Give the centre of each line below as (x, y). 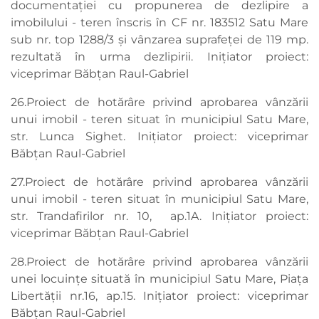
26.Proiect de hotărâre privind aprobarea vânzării (159, 102)
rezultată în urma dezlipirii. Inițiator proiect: (159, 57)
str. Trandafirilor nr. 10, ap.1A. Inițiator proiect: (159, 216)
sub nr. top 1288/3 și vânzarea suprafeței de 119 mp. (159, 40)
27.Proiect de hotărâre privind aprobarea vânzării (159, 182)
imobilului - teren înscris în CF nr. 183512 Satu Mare (159, 22)
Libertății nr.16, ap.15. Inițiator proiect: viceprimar (159, 296)
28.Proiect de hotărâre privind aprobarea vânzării (159, 262)
